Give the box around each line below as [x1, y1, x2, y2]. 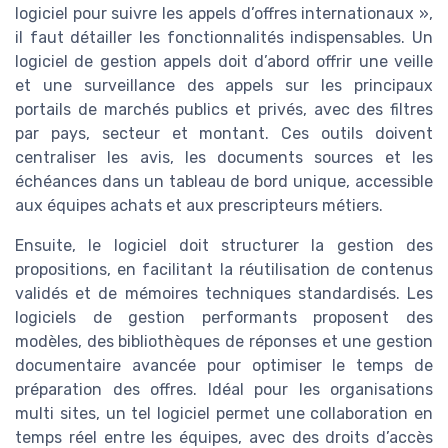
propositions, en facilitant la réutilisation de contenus [15, 260, 433, 280]
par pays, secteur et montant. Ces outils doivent [15, 124, 433, 144]
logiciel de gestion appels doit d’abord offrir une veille [15, 52, 433, 72]
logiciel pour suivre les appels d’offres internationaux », [15, 4, 433, 24]
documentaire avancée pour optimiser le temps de [15, 356, 433, 376]
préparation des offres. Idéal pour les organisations [15, 380, 433, 400]
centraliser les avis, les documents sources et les [15, 148, 433, 168]
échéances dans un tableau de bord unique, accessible [15, 172, 433, 192]
